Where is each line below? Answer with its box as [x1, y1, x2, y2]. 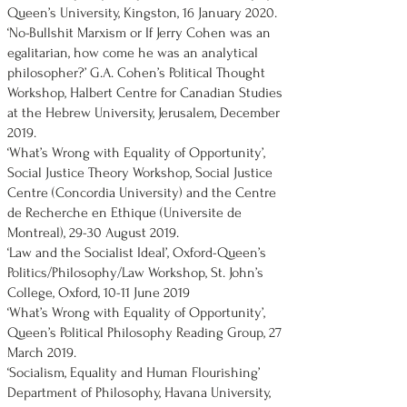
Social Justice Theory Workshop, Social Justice [7, 164, 273, 181]
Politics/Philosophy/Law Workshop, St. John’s [7, 264, 263, 281]
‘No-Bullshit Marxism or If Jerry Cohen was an [7, 25, 271, 41]
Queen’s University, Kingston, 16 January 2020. [7, 5, 277, 21]
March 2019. [7, 344, 76, 361]
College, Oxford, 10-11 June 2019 [7, 284, 190, 301]
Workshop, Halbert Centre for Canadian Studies [7, 84, 283, 101]
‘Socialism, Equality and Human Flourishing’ [7, 364, 260, 381]
